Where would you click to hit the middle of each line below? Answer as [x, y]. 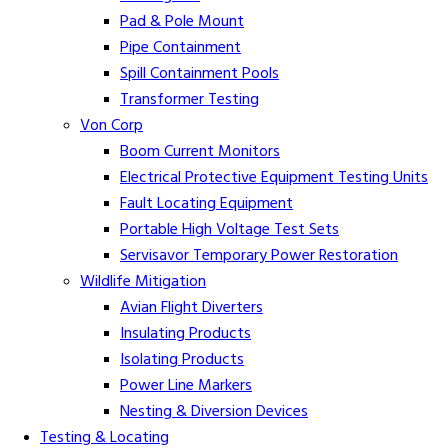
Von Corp [111, 125]
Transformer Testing [189, 99]
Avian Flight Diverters [191, 307]
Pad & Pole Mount [182, 21]
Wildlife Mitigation [143, 281]
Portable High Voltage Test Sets [229, 229]
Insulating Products [185, 333]
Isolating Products [182, 359]
